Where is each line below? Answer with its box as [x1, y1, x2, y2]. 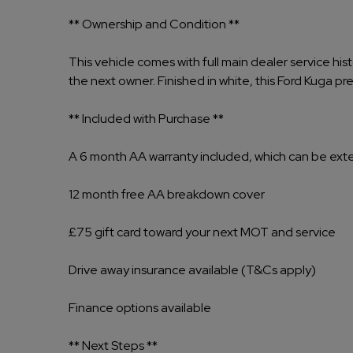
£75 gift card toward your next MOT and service [69, 224, 336, 240]
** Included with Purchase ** [69, 110, 224, 127]
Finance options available [69, 299, 211, 316]
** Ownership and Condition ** [69, 16, 240, 32]
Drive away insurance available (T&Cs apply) [69, 262, 316, 278]
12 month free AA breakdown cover [69, 186, 265, 203]
